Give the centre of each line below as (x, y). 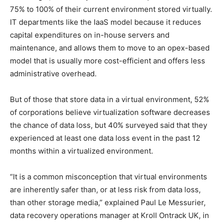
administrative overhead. (53, 73)
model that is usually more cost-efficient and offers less (108, 60)
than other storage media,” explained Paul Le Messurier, (108, 202)
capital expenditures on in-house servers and (90, 35)
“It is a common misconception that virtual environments (109, 176)
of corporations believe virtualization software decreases (110, 112)
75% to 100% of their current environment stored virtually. (111, 9)
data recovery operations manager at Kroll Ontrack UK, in (110, 215)
